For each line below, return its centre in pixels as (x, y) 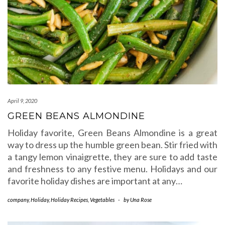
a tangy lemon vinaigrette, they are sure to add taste (113, 157)
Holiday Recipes (69, 200)
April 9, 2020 (22, 101)
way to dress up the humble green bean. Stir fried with (113, 145)
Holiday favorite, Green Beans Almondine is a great (113, 133)
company (18, 200)
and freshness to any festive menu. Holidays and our (113, 169)
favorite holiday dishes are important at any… (95, 181)
